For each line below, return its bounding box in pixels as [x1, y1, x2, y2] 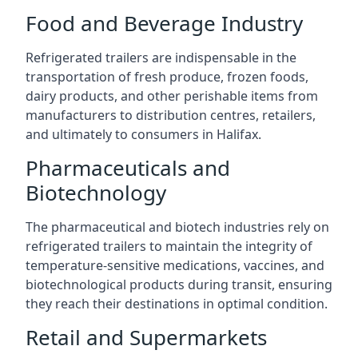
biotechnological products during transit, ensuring [26, 276, 332, 293]
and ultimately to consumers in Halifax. [26, 125, 261, 143]
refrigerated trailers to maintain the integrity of [26, 237, 312, 255]
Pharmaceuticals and [26, 153, 230, 182]
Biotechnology [26, 178, 166, 207]
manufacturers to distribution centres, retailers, [26, 106, 316, 124]
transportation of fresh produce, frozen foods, [26, 68, 308, 86]
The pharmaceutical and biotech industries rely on [26, 218, 329, 236]
